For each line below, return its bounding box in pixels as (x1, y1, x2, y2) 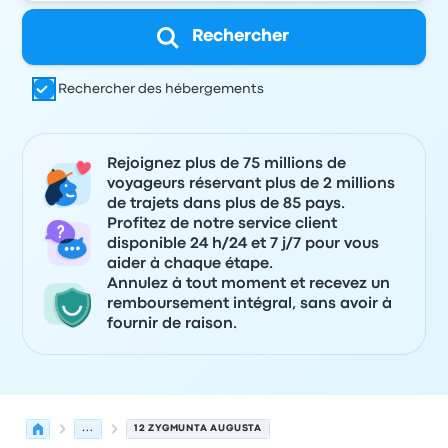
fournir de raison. (107, 317, 238, 331)
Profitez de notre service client (107, 217, 338, 231)
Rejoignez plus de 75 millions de (107, 157, 347, 171)
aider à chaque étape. (107, 257, 274, 271)
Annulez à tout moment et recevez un (107, 277, 391, 291)
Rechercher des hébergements (58, 83, 265, 95)
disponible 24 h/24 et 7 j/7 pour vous (107, 237, 380, 251)
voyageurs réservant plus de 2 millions (107, 177, 396, 191)
